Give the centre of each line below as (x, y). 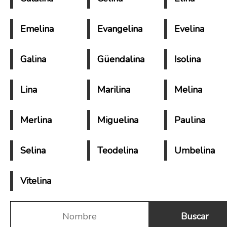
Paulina (190, 120)
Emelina (37, 29)
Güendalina (121, 59)
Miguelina (118, 120)
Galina (33, 59)
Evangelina (120, 29)
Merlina (36, 120)
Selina (33, 150)
